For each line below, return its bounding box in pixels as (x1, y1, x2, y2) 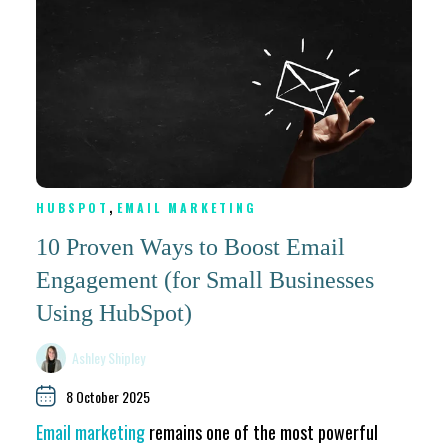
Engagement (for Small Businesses (36, 267, 374, 293)
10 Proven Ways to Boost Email (36, 234, 345, 260)
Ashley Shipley (72, 347, 146, 369)
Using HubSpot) (36, 300, 192, 326)
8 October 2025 (66, 385, 150, 407)
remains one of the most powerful (145, 418, 378, 445)
